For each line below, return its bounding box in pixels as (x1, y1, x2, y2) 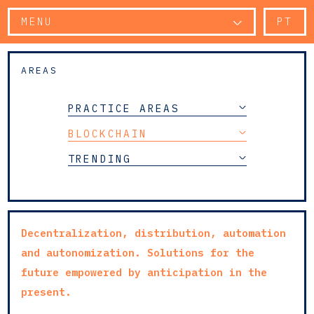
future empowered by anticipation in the (21, 265, 268, 279)
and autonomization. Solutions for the (21, 245, 255, 259)
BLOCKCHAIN (67, 127, 148, 141)
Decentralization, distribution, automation (21, 226, 287, 240)
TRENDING (67, 151, 132, 165)
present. (21, 285, 72, 299)
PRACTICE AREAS (67, 102, 180, 116)
